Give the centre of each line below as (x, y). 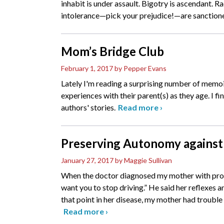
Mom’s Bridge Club (112, 51)
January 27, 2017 (87, 160)
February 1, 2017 (87, 68)
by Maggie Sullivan (143, 160)
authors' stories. (88, 107)
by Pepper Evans (140, 68)
